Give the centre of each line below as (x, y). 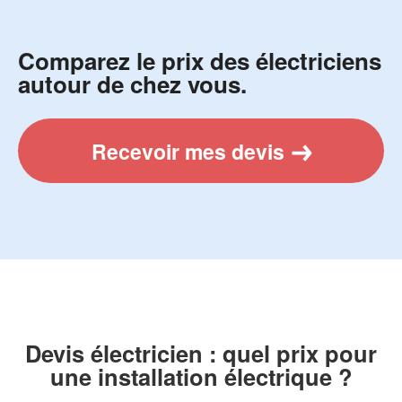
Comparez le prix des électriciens (200, 61)
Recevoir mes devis (188, 151)
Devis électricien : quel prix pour (201, 353)
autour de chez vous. (132, 84)
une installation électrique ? (201, 376)
